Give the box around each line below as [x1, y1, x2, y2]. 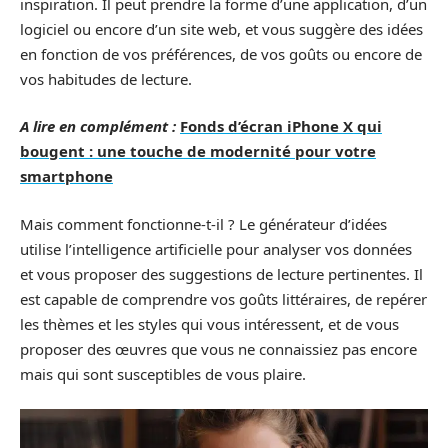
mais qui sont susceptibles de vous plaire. [20, 363, 306, 384]
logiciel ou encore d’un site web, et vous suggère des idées [20, 18, 423, 39]
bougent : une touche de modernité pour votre [20, 141, 376, 162]
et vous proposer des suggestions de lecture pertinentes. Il [20, 263, 423, 284]
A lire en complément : [20, 116, 176, 137]
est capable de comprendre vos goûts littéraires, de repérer [20, 288, 427, 309]
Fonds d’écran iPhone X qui [180, 116, 382, 137]
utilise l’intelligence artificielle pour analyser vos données [20, 238, 412, 259]
